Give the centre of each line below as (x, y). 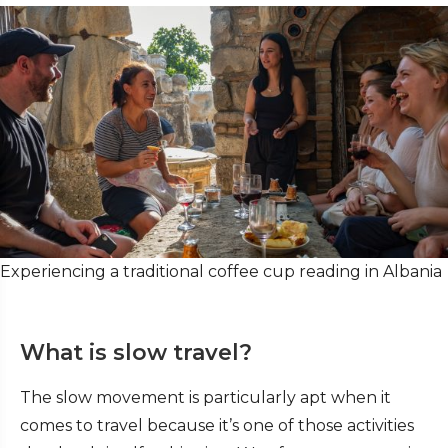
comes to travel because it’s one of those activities (217, 426)
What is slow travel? (136, 353)
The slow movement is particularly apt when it (205, 398)
